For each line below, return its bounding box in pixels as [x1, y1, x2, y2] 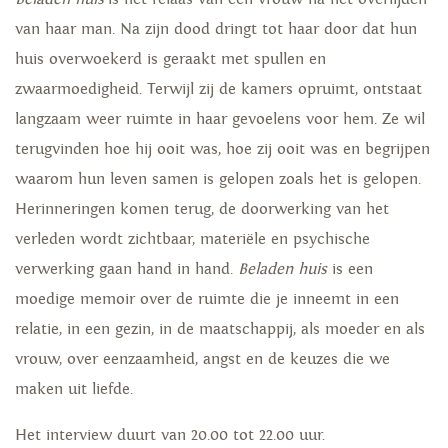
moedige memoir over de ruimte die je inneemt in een [15, 290, 399, 310]
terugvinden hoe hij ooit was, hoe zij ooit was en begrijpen [15, 140, 430, 160]
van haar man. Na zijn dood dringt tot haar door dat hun [15, 20, 417, 40]
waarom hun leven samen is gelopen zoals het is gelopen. [15, 170, 421, 190]
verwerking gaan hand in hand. [15, 260, 238, 280]
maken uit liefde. [15, 380, 133, 400]
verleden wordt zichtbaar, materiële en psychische [15, 230, 370, 250]
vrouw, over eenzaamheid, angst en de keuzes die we [15, 350, 390, 370]
